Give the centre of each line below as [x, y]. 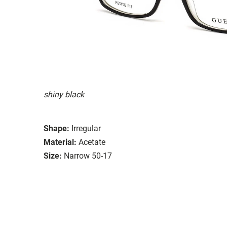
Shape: [56, 128]
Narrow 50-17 [88, 156]
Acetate [92, 142]
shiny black [64, 94]
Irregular [86, 128]
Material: [60, 142]
